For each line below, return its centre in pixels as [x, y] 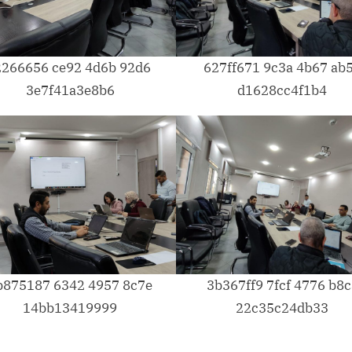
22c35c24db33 [282, 308]
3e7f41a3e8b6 [70, 90]
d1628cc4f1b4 [282, 90]
